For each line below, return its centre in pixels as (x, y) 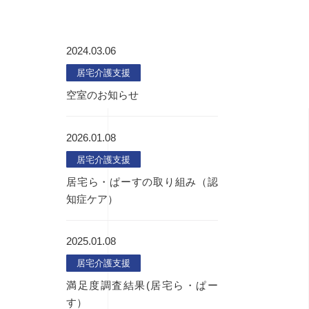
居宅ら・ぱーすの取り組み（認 (142, 181)
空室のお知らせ (102, 95)
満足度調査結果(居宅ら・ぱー (142, 285)
